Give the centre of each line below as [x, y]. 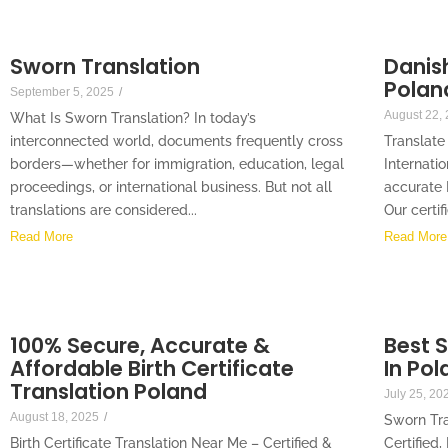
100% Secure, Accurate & [140, 346]
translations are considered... [103, 210]
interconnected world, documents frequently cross [176, 141]
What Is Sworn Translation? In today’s [133, 118]
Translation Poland [108, 392]
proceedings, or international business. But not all [171, 187]
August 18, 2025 [54, 417]
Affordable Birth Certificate [152, 369]
